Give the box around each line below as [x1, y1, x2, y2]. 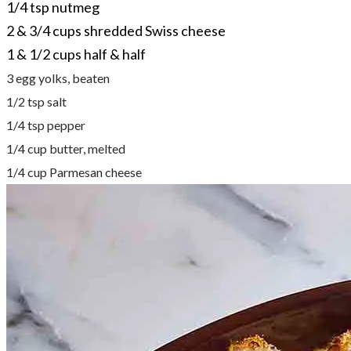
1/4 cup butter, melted [6, 140, 125, 156]
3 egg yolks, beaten [6, 70, 110, 85]
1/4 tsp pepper [6, 117, 85, 132]
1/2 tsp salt [6, 93, 67, 109]
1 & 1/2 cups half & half [6, 45, 146, 63]
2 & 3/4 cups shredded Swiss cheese [6, 21, 226, 39]
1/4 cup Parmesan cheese [6, 164, 142, 179]
